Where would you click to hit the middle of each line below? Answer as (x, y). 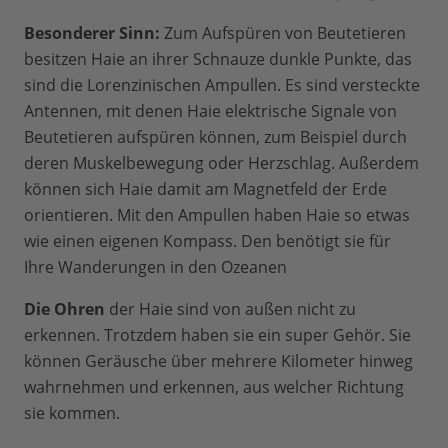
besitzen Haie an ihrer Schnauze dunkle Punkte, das (218, 58)
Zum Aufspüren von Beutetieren (283, 32)
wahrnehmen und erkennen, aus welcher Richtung (214, 386)
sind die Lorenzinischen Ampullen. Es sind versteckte (222, 84)
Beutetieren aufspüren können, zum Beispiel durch (215, 136)
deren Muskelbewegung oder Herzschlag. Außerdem (221, 162)
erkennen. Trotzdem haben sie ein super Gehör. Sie (217, 334)
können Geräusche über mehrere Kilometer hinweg (218, 360)
